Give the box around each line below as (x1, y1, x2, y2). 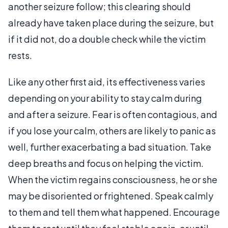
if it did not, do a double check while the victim (8, 33, 206, 45)
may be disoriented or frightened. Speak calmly (8, 190, 213, 202)
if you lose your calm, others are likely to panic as (8, 125, 216, 136)
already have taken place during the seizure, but (8, 17, 214, 28)
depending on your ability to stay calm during (8, 92, 202, 104)
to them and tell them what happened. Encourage (8, 206, 220, 218)
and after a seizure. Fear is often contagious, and (8, 108, 217, 120)
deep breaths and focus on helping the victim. (8, 157, 204, 169)
